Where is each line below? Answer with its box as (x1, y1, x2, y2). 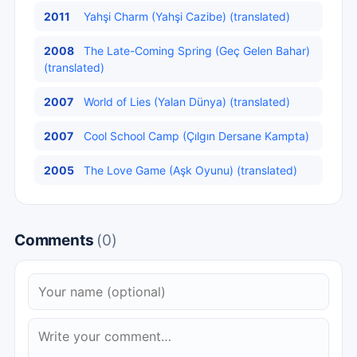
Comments (14, 231, 97, 249)
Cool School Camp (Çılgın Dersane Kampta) (84, 129, 309, 143)
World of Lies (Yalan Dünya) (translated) (84, 95, 290, 108)
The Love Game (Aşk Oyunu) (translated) (84, 163, 297, 177)
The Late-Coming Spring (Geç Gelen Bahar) (84, 44, 310, 57)
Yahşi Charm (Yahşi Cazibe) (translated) (84, 10, 290, 23)
